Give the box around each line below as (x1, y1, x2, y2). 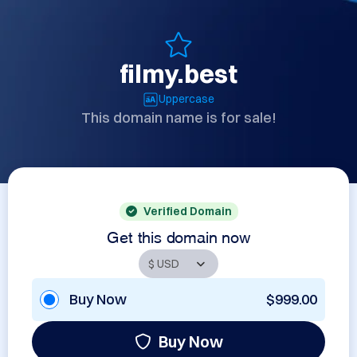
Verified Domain (143, 204, 232, 218)
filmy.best (120, 58, 237, 89)
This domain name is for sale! (80, 108, 277, 127)
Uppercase (159, 92, 214, 106)
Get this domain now (107, 231, 250, 239)
